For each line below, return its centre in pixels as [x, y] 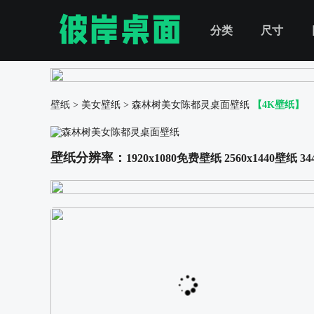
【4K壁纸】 [278, 105]
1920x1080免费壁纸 [174, 158]
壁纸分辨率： [88, 158]
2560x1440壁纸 [261, 158]
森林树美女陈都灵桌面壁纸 [191, 105]
